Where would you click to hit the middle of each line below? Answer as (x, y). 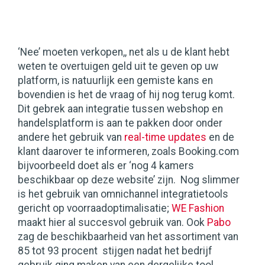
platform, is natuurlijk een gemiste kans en (115, 81)
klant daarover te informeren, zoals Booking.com (128, 152)
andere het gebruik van (71, 138)
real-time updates (165, 138)
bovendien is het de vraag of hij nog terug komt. (126, 95)
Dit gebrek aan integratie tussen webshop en (120, 109)
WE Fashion (198, 209)
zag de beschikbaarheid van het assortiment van (128, 237)
